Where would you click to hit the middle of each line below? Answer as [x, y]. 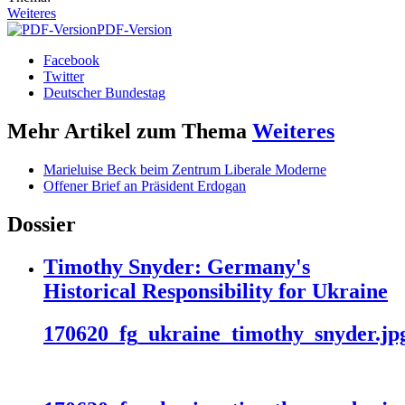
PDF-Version [134, 30]
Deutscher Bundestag [104, 93]
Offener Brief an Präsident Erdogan [145, 185]
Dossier [42, 224]
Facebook [71, 61]
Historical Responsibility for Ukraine [216, 291]
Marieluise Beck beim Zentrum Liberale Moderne [185, 169]
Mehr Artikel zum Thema [130, 131]
